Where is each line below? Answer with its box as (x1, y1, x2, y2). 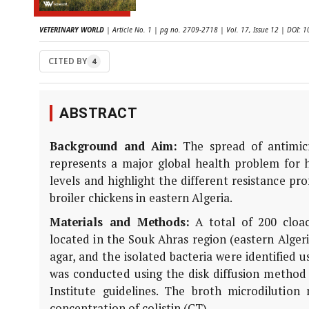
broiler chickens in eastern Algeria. (50, 190, 235, 206)
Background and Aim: (50, 139, 178, 154)
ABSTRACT (59, 105, 137, 121)
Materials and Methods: (50, 215, 190, 230)
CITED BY (48, 55, 87, 67)
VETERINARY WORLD (39, 25, 104, 34)
